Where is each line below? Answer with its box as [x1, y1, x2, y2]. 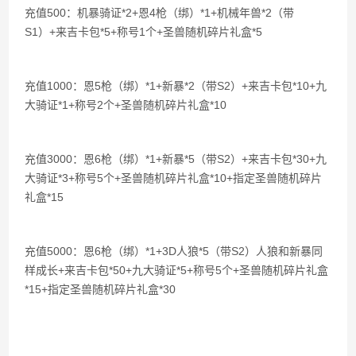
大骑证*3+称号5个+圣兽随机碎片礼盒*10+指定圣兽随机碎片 [25, 172, 323, 184]
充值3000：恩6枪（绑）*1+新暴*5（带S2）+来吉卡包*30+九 [25, 153, 327, 165]
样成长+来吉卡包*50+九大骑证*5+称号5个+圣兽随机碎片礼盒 [25, 264, 329, 277]
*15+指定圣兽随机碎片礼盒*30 [25, 283, 176, 296]
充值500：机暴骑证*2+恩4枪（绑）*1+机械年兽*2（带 [25, 6, 295, 19]
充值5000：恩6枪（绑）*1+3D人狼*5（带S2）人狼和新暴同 [25, 245, 323, 257]
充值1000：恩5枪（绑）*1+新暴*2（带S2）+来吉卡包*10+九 [25, 79, 327, 92]
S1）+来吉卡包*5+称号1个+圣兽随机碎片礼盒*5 [25, 25, 263, 38]
